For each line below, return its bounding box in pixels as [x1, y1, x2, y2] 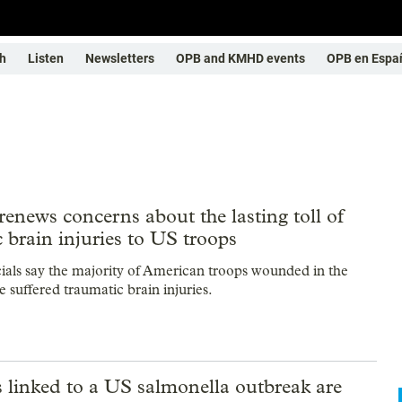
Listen [28, 51, 64, 66]
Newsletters [85, 51, 154, 66]
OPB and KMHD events [176, 51, 305, 66]
